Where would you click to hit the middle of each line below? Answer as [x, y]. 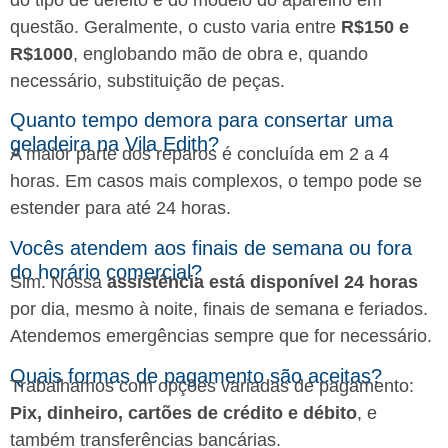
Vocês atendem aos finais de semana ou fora [211, 248]
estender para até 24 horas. [120, 208]
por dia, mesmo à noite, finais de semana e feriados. [219, 309]
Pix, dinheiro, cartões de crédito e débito [183, 412]
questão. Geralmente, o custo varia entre [175, 26]
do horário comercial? [106, 272]
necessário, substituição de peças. [147, 80]
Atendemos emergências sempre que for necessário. [221, 336]
